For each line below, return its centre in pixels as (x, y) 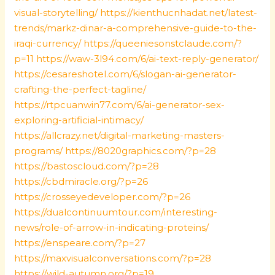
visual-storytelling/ (56, 13)
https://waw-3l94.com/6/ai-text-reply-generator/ (148, 59)
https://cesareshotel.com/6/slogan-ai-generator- (126, 74)
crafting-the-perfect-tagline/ (80, 89)
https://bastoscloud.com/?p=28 (87, 166)
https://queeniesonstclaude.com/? (163, 43)
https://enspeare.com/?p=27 (80, 243)
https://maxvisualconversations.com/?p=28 (113, 258)
